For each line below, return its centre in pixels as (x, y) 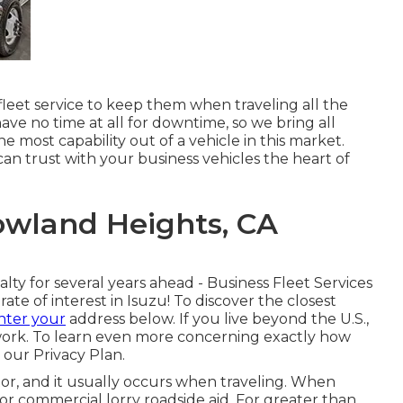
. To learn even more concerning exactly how (188, 337)
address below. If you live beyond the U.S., (217, 319)
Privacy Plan (78, 355)
